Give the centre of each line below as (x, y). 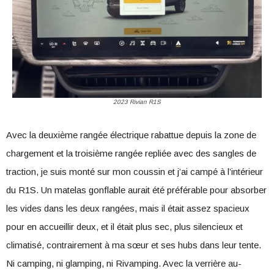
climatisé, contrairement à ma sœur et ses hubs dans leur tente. (134, 245)
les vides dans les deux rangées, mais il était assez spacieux (128, 208)
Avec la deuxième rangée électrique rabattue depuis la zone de (131, 135)
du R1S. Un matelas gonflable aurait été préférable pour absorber (136, 190)
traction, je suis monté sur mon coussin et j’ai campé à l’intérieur (135, 172)
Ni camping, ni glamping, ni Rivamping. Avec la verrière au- (124, 263)
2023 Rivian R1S (137, 102)
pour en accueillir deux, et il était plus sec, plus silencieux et (124, 227)
